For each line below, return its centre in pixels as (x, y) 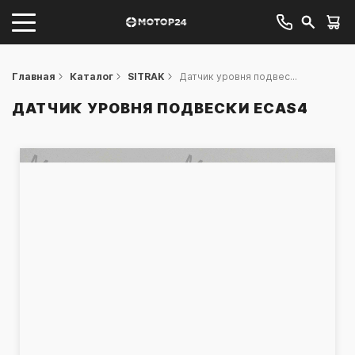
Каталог (92, 76)
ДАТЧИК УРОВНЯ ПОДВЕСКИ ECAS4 (160, 108)
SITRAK (146, 76)
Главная (34, 76)
